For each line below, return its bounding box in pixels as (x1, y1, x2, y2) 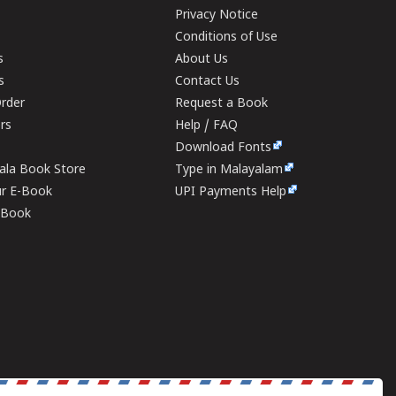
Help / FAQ (175, 118, 239, 133)
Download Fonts (175, 141, 272, 156)
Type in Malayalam (175, 163, 284, 178)
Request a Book (175, 96, 269, 111)
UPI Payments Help (175, 185, 287, 200)
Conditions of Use (175, 30, 278, 45)
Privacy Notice (175, 8, 259, 23)
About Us (175, 52, 229, 67)
